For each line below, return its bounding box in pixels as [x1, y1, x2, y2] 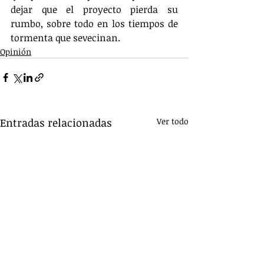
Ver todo [157, 115, 189, 127]
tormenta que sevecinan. [11, 31, 120, 44]
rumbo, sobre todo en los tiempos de [11, 16, 178, 30]
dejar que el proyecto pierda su [11, 2, 178, 16]
